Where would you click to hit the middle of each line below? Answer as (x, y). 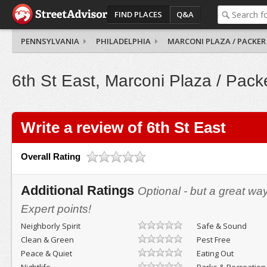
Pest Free (214, 240)
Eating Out (215, 253)
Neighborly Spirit (50, 226)
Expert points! (56, 209)
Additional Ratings (79, 190)
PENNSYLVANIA (50, 41)
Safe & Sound (222, 226)
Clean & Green (47, 240)
